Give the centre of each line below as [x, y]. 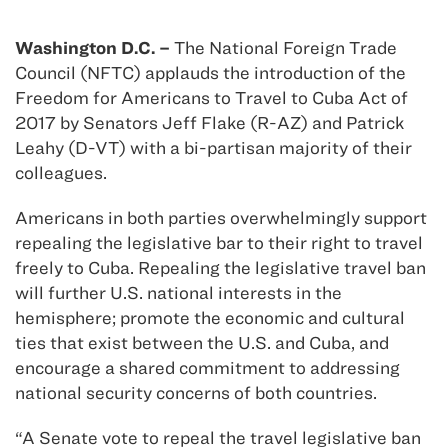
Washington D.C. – [92, 48]
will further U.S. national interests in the [178, 293]
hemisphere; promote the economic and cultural [210, 318]
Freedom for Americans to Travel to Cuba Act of [211, 98]
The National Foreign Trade [283, 48]
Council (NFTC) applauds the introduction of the [210, 73]
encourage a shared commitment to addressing [207, 368]
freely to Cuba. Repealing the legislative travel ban [220, 268]
